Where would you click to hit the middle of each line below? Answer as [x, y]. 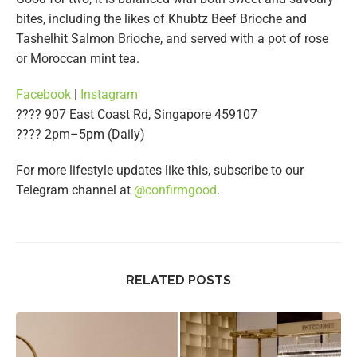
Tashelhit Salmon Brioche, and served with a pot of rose [172, 39]
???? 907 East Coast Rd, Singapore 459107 [137, 115]
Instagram [109, 95]
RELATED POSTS [178, 280]
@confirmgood [175, 190]
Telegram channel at [75, 190]
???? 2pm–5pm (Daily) [80, 135]
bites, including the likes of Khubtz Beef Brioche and [161, 19]
